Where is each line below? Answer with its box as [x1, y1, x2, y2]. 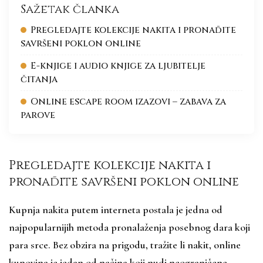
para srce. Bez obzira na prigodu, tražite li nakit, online [9, 238, 241, 251]
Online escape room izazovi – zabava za [31, 95, 226, 108]
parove [21, 109, 55, 122]
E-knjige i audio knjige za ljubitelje [31, 59, 205, 72]
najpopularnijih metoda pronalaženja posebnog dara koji [9, 220, 250, 234]
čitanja [21, 73, 58, 86]
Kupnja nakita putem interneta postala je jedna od [9, 203, 222, 216]
